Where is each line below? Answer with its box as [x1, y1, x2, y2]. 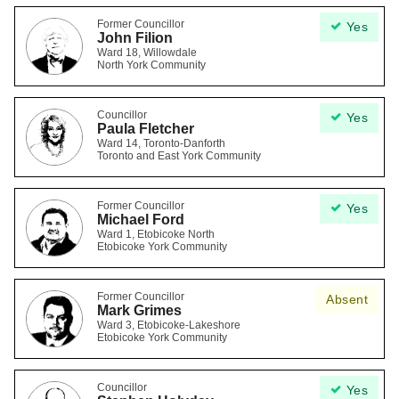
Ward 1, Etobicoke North [97, 228, 215, 240]
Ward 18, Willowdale [97, 46, 197, 59]
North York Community [97, 59, 206, 71]
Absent [326, 292, 368, 306]
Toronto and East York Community [97, 150, 261, 162]
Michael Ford [97, 212, 184, 227]
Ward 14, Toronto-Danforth [97, 137, 225, 150]
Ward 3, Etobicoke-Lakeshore [97, 319, 240, 331]
